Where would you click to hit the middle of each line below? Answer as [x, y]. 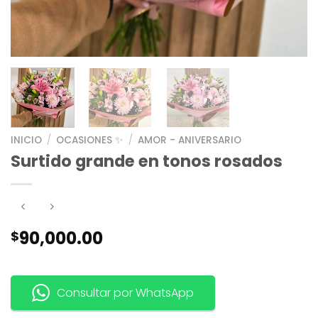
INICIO [26, 140]
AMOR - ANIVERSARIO [190, 140]
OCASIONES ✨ [90, 140]
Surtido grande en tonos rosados [147, 161]
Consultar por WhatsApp [125, 292]
